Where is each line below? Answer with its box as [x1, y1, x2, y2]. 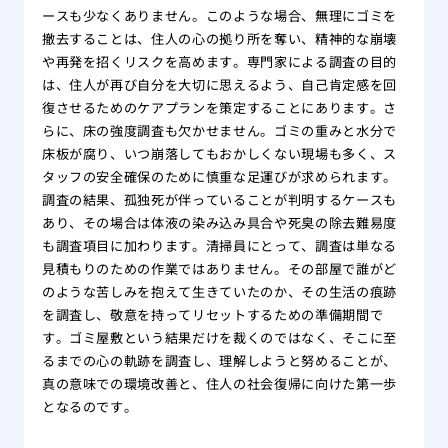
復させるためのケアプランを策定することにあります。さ [41, 98, 397, 118]
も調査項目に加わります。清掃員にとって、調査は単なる [41, 236, 397, 256]
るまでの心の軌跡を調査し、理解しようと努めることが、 [41, 351, 397, 371]
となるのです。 [41, 397, 138, 417]
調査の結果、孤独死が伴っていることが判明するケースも [41, 190, 397, 210]
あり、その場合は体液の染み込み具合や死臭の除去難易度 [41, 213, 397, 233]
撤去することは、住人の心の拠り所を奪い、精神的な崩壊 [41, 29, 397, 49]
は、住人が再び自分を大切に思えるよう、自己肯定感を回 [41, 75, 397, 95]
